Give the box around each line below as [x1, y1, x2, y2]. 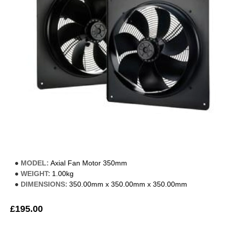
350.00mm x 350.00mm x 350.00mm [69, 180, 187, 188]
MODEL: [21, 159, 49, 167]
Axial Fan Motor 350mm [50, 159, 127, 167]
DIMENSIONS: [21, 180, 68, 188]
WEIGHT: [21, 169, 50, 178]
